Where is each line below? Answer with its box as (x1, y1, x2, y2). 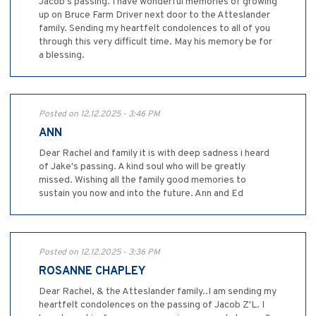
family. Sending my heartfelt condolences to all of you (39, 22, 270, 35)
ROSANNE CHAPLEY (39, 264, 145, 279)
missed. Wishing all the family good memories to (39, 174, 246, 186)
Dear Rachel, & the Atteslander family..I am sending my (39, 285, 276, 298)
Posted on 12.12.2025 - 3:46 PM (39, 108, 160, 120)
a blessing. (39, 49, 85, 61)
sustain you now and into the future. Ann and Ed (39, 187, 243, 200)
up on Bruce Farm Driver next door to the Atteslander (39, 8, 270, 21)
